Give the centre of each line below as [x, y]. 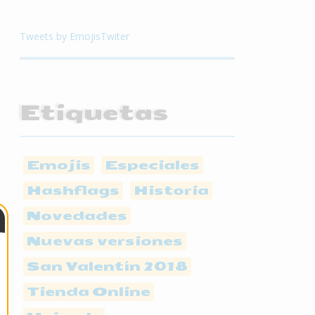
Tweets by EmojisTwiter [75, 36]
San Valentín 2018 [107, 266]
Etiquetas [94, 113]
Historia [171, 190]
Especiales [152, 165]
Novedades [77, 216]
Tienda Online [89, 291]
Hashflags [73, 190]
